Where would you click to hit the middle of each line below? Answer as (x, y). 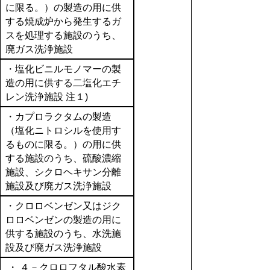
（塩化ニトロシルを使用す (63, 130)
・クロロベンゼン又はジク (63, 206)
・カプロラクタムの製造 (58, 117)
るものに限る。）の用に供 (63, 144)
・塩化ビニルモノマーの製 (63, 69)
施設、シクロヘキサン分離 (63, 172)
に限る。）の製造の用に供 (63, 8)
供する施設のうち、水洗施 (63, 234)
